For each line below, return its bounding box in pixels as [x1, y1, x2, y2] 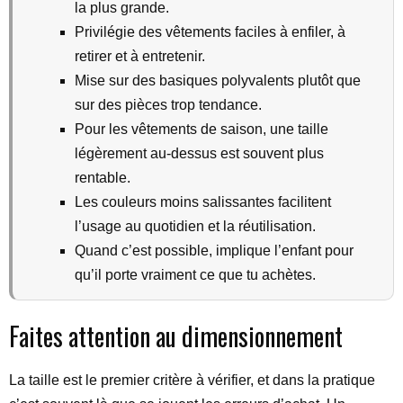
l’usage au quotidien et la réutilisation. [75, 219, 316, 234]
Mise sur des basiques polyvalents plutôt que [75, 73, 361, 88]
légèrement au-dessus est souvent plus [75, 146, 324, 161]
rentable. [75, 170, 130, 185]
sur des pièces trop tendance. [75, 97, 262, 112]
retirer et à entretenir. [75, 49, 205, 64]
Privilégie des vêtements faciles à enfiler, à [75, 24, 345, 40]
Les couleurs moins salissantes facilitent [75, 194, 331, 210]
